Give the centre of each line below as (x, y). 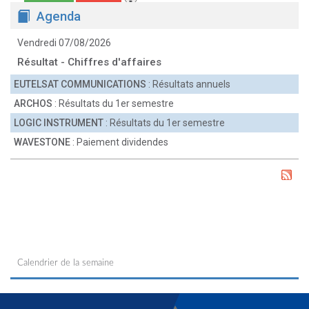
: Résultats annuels (188, 84)
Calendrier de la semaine (66, 263)
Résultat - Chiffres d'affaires (89, 62)
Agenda (59, 17)
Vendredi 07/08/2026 (64, 43)
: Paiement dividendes (119, 142)
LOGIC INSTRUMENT (59, 123)
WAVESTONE (42, 142)
